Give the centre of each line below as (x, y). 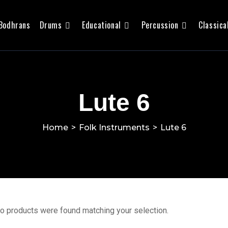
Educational (102, 25)
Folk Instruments (114, 127)
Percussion (160, 25)
